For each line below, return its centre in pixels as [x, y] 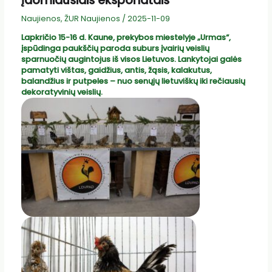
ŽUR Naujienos [92, 18]
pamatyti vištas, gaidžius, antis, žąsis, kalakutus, [116, 70]
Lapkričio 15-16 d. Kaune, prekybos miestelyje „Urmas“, [126, 38]
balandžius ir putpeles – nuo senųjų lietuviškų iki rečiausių [133, 81]
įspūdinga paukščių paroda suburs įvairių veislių [115, 49]
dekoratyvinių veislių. [62, 92]
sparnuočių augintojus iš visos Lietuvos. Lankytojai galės [131, 59]
